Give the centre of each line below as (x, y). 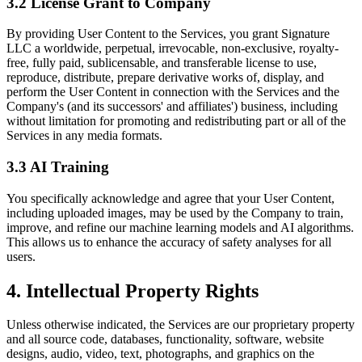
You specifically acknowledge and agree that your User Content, (170, 198)
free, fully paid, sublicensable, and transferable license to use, (162, 63)
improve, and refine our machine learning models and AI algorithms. (180, 227)
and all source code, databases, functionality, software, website (165, 339)
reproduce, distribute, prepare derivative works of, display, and (165, 78)
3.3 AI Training (58, 166)
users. (21, 256)
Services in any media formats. (84, 136)
